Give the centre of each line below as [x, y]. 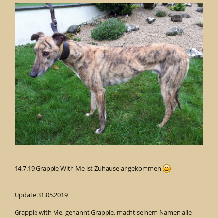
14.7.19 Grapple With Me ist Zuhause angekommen [89, 169]
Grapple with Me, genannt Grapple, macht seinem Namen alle [103, 212]
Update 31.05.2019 [41, 195]
